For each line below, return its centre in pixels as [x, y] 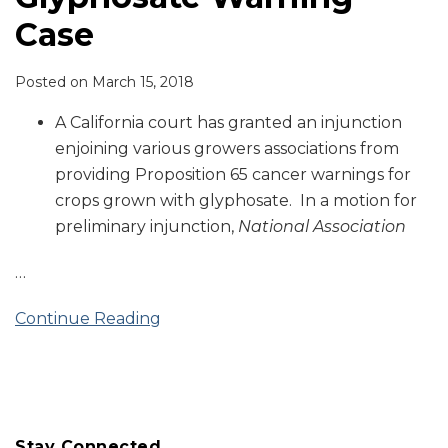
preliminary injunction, [146, 227]
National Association [322, 227]
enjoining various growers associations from [227, 149]
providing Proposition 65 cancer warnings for [233, 175]
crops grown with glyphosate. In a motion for [236, 201]
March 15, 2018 [143, 82]
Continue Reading [88, 319]
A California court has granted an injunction [228, 123]
